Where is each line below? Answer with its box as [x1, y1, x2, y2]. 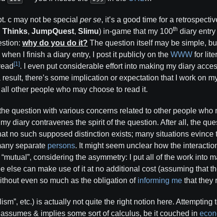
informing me [138, 176, 182, 185]
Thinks [2, 27, 28, 35]
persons [47, 141, 75, 150]
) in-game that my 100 [99, 27, 173, 35]
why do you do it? [22, 39, 88, 47]
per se [80, 15, 101, 24]
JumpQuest [31, 27, 74, 35]
